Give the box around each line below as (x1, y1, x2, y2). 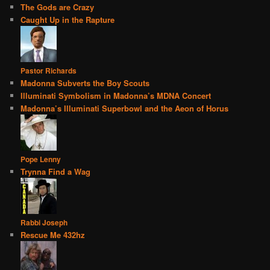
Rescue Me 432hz (20, 229, 86, 241)
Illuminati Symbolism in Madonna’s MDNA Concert (20, 90, 212, 102)
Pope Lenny (20, 154, 61, 165)
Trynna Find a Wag (20, 166, 91, 178)
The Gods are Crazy (20, 1, 95, 13)
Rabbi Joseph (20, 217, 68, 228)
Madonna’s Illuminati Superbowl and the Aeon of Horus (20, 102, 229, 115)
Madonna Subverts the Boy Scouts (20, 77, 150, 89)
